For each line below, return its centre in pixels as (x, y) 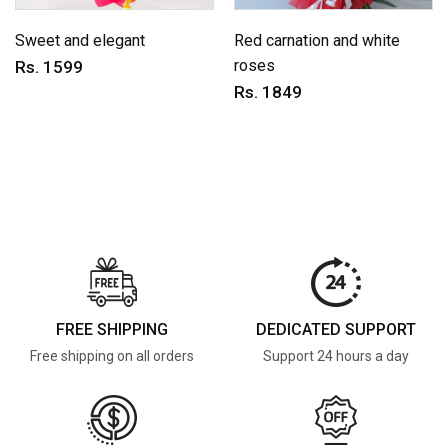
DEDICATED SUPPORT (336, 329)
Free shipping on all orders (112, 355)
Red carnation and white (317, 40)
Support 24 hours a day (336, 355)
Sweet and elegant (80, 40)
